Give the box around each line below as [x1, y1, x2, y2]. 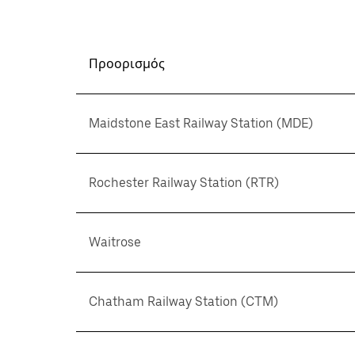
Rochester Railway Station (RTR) [89, 175, 279, 190]
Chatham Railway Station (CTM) [89, 294, 278, 309]
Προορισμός [89, 56, 165, 71]
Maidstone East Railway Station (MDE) [89, 116, 313, 131]
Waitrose [89, 235, 141, 250]
